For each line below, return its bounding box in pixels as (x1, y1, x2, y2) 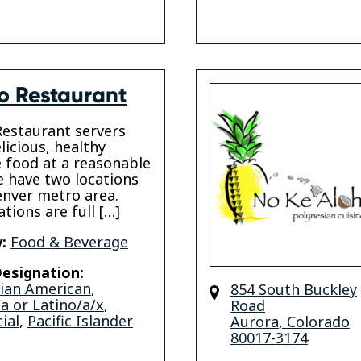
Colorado (286, 312, 350, 332)
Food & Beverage (10, 232, 128, 252)
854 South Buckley (230, 280, 357, 300)
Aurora (230, 312, 279, 332)
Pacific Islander (27, 311, 133, 331)
